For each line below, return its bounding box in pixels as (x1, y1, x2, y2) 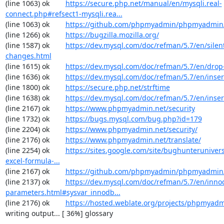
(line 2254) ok (5, 145, 65, 155)
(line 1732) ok (5, 114, 65, 123)
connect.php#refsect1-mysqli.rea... (5, 9, 122, 18)
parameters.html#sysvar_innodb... (5, 187, 120, 197)
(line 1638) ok (5, 93, 65, 102)
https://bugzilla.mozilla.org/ (65, 30, 159, 39)
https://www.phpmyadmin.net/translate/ (65, 135, 201, 144)
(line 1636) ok (5, 72, 65, 81)
